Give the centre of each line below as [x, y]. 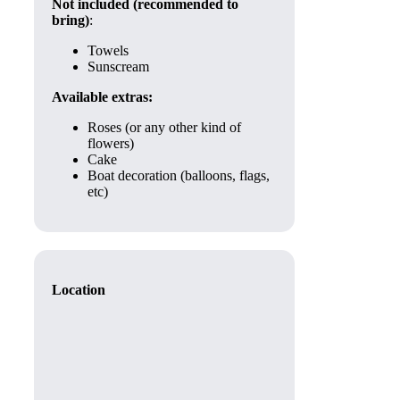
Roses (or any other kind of [164, 127]
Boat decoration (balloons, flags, [179, 175]
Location [79, 290]
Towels [108, 50]
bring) [71, 20]
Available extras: [102, 97]
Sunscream [118, 67]
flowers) [111, 143]
